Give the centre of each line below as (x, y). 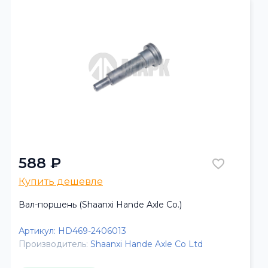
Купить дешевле (61, 181)
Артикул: (37, 231)
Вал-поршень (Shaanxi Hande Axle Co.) (100, 204)
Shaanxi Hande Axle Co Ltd (147, 244)
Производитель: (53, 244)
